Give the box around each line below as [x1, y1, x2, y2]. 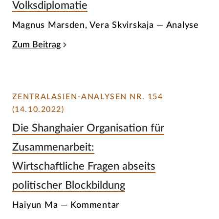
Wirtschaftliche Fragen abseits [12, 161, 155, 172]
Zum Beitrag [12, 40, 61, 49]
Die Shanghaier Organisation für [12, 123, 164, 134]
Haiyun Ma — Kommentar [12, 200, 120, 210]
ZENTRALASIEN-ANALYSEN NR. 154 [12, 92, 163, 101]
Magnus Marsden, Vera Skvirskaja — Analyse [12, 20, 199, 30]
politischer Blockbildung [12, 180, 125, 191]
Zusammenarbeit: [12, 142, 94, 153]
